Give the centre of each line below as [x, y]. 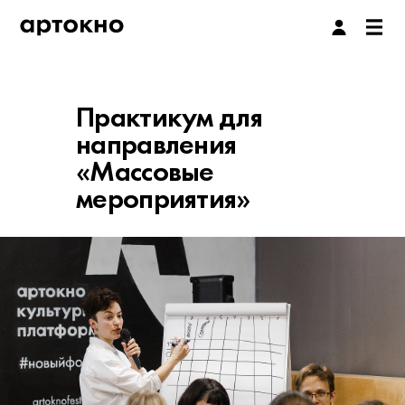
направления [156, 144]
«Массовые [145, 171]
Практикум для [169, 117]
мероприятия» [163, 198]
